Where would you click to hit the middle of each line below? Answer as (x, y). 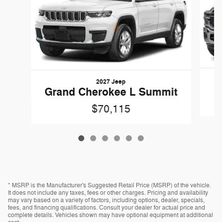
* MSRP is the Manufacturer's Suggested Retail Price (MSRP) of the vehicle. (110, 185)
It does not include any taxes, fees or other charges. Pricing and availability (108, 193)
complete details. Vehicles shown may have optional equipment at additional (111, 215)
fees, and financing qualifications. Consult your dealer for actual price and (107, 207)
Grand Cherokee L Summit (111, 92)
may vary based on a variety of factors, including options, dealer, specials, (106, 200)
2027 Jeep (111, 82)
